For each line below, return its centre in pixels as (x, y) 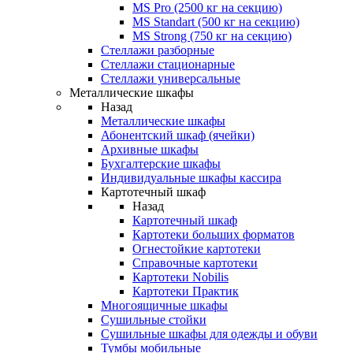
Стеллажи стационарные (168, 64)
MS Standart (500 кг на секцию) (216, 22)
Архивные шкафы (150, 149)
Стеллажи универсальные (171, 78)
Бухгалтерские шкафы (161, 163)
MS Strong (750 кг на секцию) (212, 36)
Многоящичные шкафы (164, 305)
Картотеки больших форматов (214, 234)
